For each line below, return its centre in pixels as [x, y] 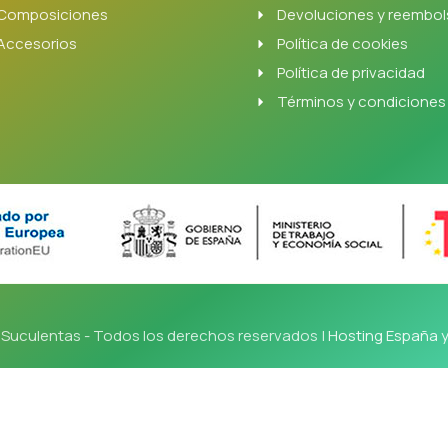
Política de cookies [342, 43]
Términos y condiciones [361, 101]
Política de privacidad [350, 72]
